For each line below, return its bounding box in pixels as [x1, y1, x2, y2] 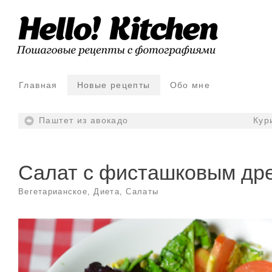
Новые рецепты [76, 81, 151, 90]
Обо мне [169, 81, 211, 90]
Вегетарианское [18, 187, 87, 197]
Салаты [126, 187, 159, 197]
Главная [19, 81, 58, 90]
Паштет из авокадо [39, 116, 129, 125]
